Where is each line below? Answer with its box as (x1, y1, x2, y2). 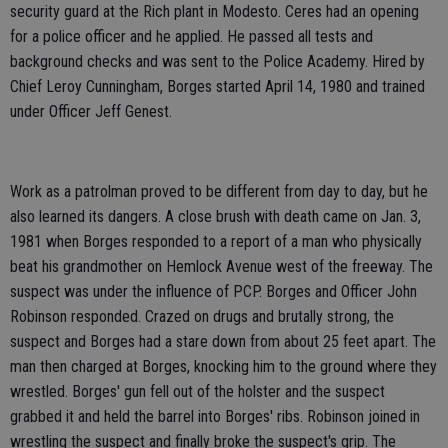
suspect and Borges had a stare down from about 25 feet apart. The (10, 332, 436, 352)
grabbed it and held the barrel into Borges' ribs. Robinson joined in (10, 407, 420, 427)
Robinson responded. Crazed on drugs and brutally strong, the (10, 307, 394, 327)
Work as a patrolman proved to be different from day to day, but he (10, 182, 428, 202)
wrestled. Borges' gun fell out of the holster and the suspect (10, 382, 385, 402)
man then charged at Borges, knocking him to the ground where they (10, 357, 437, 377)
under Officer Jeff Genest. (10, 102, 172, 122)
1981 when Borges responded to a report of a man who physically (10, 232, 422, 252)
